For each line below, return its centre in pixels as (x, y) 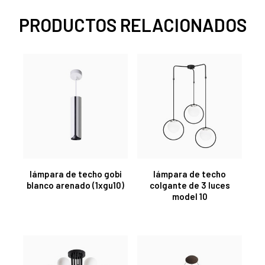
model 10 (190, 196)
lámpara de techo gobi (75, 174)
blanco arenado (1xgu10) (75, 185)
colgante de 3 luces (190, 185)
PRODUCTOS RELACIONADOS (132, 25)
